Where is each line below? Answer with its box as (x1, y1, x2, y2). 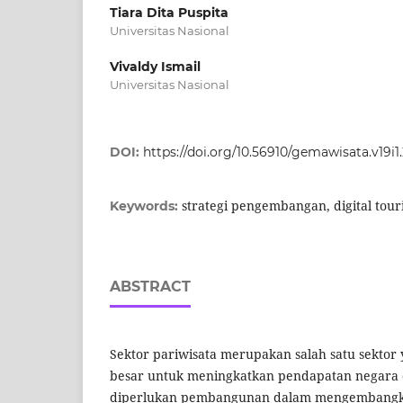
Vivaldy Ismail (110, 58, 201, 76)
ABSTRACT (110, 278, 191, 296)
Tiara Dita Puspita (110, 4, 228, 22)
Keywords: (110, 198, 182, 215)
